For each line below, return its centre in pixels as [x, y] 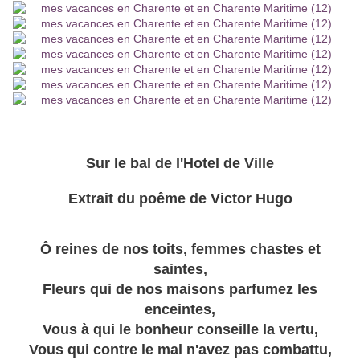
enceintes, [180, 310]
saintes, [180, 270]
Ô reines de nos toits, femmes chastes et [180, 250]
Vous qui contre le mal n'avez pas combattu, [180, 350]
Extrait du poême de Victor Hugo [180, 199]
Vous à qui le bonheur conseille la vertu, [180, 330]
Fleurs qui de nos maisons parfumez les [180, 290]
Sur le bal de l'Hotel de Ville [180, 164]
